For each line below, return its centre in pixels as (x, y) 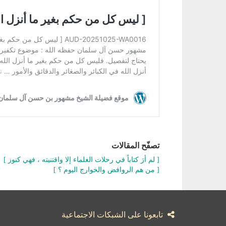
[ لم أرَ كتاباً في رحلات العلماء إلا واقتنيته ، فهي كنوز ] (81, 160)
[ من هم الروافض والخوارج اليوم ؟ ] (106, 170)
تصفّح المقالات (135, 146)
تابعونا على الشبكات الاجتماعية (113, 215)
